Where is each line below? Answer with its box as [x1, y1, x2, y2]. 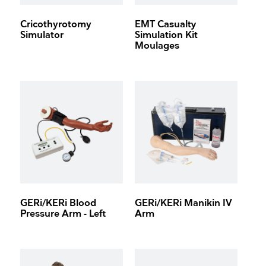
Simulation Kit [134, 30, 198, 42]
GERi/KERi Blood [20, 198, 97, 210]
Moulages [134, 40, 179, 52]
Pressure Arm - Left [20, 208, 106, 220]
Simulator [20, 30, 64, 42]
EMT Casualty [134, 19, 196, 31]
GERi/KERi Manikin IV [134, 198, 232, 210]
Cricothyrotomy [20, 19, 92, 31]
